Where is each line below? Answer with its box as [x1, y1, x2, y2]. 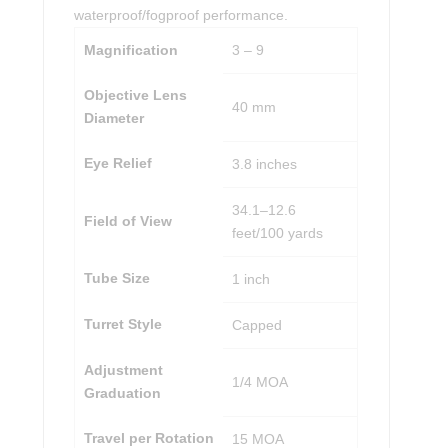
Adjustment [83, 361, 163, 378]
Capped [231, 316, 282, 333]
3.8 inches [231, 155, 297, 172]
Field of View [83, 212, 172, 229]
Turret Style [83, 315, 162, 332]
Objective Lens [83, 86, 187, 103]
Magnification [83, 41, 178, 58]
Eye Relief [83, 154, 152, 171]
